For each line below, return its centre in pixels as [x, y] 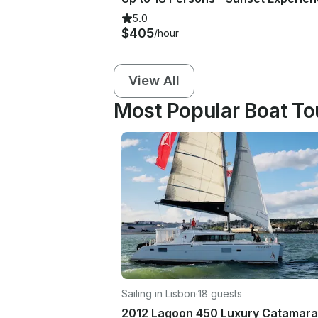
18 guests [220, 293]
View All [154, 80]
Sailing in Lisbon [159, 293]
